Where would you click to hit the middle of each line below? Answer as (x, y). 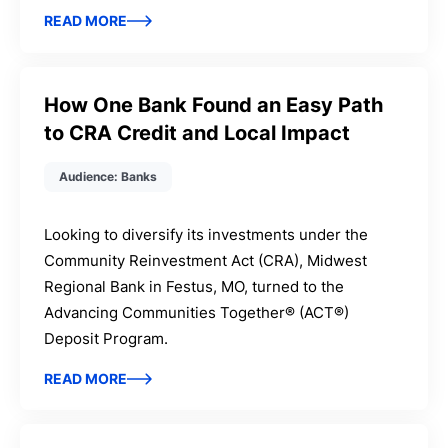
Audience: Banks (108, 176)
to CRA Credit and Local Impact (197, 132)
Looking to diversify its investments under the (206, 234)
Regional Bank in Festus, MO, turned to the (194, 286)
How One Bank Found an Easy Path (214, 104)
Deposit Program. (106, 338)
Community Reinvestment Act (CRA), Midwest (206, 260)
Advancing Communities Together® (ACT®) (197, 312)
